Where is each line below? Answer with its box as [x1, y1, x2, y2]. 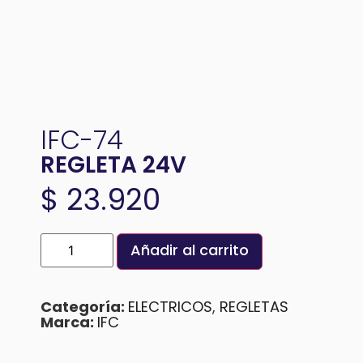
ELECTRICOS [128, 297, 212, 318]
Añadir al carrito [130, 240, 249, 264]
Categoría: [41, 296, 128, 322]
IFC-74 [41, 122, 123, 164]
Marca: [41, 311, 97, 337]
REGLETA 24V [41, 147, 186, 186]
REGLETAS [220, 297, 288, 318]
